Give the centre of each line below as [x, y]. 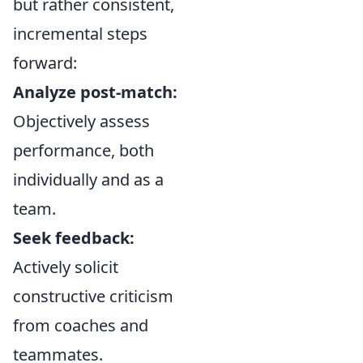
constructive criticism [93, 296]
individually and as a [88, 179]
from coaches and [81, 325]
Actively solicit [66, 267]
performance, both [83, 150]
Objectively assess [81, 121]
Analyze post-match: [95, 92]
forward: [45, 63]
